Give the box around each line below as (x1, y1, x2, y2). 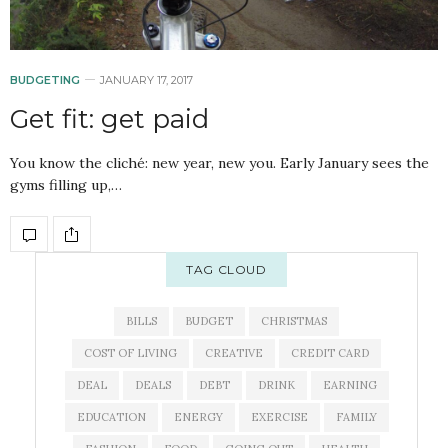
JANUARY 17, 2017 (100, 73, 193, 88)
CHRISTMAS (261, 314, 327, 329)
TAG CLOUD (186, 262, 267, 278)
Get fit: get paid (10, 103, 209, 136)
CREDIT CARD (291, 346, 369, 361)
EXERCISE (250, 410, 308, 425)
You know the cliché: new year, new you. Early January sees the (10, 154, 429, 173)
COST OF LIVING (84, 346, 177, 361)
